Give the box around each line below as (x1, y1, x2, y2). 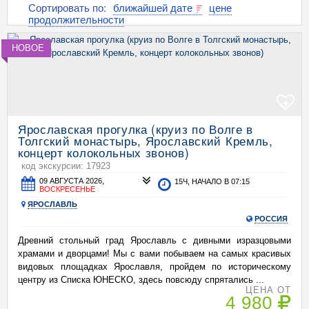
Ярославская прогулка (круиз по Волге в (18, 120, 253, 137)
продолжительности (28, 12, 124, 26)
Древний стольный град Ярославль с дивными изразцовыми (18, 235, 291, 246)
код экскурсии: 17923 (21, 161, 110, 171)
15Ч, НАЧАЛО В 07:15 (175, 177, 250, 186)
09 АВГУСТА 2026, (39, 177, 105, 185)
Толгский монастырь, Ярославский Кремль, (18, 132, 273, 149)
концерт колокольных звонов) (18, 143, 190, 161)
